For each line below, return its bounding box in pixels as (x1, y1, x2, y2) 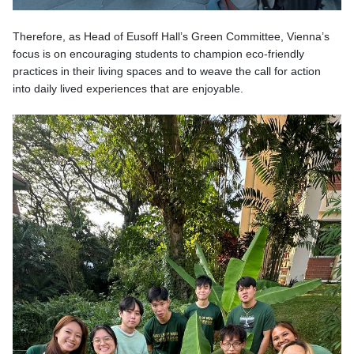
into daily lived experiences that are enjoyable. (13, 83, 243, 96)
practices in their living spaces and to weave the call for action (13, 66, 321, 78)
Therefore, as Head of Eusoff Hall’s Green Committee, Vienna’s (13, 31, 330, 43)
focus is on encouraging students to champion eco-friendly (13, 48, 304, 61)
